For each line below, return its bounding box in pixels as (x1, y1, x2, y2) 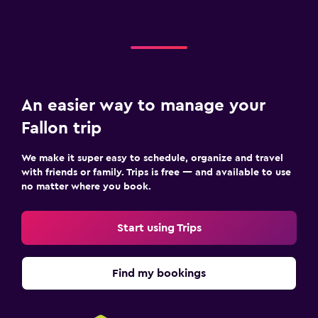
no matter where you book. (21, 181, 151, 192)
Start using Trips (116, 221, 202, 234)
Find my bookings (112, 267, 206, 279)
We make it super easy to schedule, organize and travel (21, 153, 283, 163)
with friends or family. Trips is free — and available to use (21, 167, 291, 177)
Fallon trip (21, 119, 102, 137)
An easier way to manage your (21, 97, 265, 114)
